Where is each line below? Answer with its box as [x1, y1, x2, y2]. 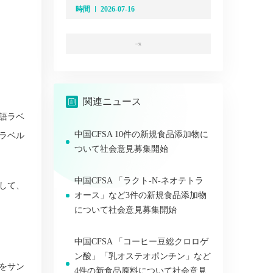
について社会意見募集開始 [74, 205, 177, 215]
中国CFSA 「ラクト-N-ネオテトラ [74, 176, 204, 186]
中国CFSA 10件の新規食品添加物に [74, 130, 208, 140]
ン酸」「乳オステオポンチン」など [74, 252, 211, 261]
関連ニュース [83, 96, 141, 107]
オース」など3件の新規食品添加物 [74, 191, 207, 200]
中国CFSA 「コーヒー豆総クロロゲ [74, 237, 208, 247]
